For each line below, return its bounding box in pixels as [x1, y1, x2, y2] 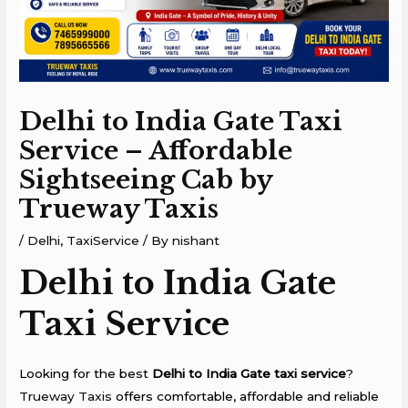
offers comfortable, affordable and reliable [112, 388, 380, 403]
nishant [172, 233, 220, 249]
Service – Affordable [19, 135, 293, 167]
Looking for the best [19, 365, 153, 381]
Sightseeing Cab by [19, 164, 273, 196]
